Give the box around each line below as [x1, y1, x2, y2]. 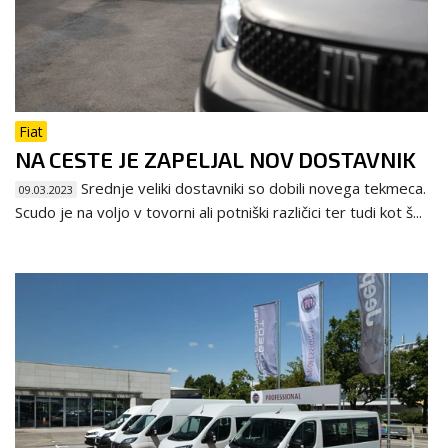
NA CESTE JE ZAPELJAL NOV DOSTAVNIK [15, 145, 416, 172]
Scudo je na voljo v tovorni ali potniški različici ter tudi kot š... [15, 201, 422, 222]
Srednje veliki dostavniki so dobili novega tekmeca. [77, 177, 426, 198]
